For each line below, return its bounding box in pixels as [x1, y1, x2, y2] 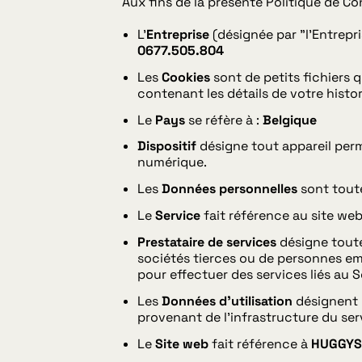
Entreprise [146, 26, 210, 43]
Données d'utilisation [162, 292, 293, 309]
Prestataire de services [137, 233, 277, 250]
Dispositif [137, 137, 197, 155]
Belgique [263, 111, 318, 128]
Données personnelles [162, 180, 298, 198]
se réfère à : [185, 111, 263, 128]
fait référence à [208, 335, 312, 352]
